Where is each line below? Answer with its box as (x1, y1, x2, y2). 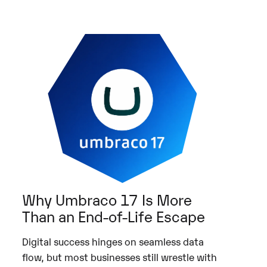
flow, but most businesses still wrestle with (22, 250, 218, 264)
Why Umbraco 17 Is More (22, 188, 193, 209)
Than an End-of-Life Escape (22, 205, 206, 226)
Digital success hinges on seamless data (22, 234, 204, 249)
